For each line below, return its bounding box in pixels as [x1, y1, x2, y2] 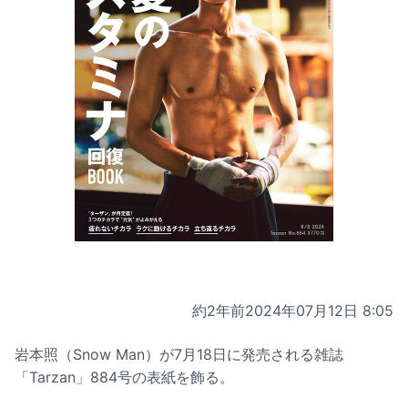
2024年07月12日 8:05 [245, 301, 393, 320]
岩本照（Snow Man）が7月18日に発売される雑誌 [15, 344, 343, 363]
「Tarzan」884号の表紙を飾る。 [15, 367, 234, 386]
